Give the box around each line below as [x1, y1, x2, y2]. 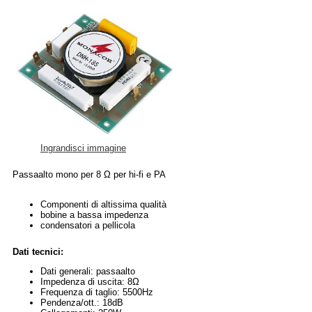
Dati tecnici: [13, 247, 63, 258]
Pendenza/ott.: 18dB [40, 297, 123, 309]
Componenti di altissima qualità [40, 199, 166, 210]
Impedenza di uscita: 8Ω [40, 276, 139, 288]
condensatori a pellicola [40, 220, 135, 231]
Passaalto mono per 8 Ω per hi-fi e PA [13, 169, 166, 180]
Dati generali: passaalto [40, 266, 135, 277]
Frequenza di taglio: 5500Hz [40, 287, 153, 298]
